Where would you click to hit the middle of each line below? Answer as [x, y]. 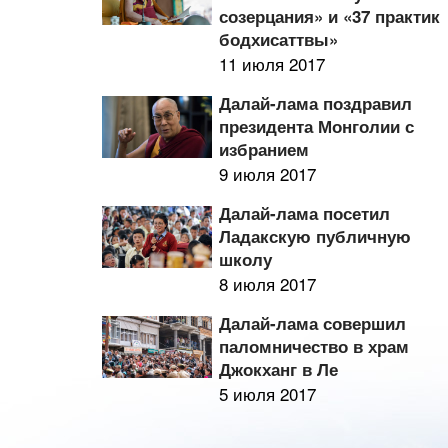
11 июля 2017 [272, 63]
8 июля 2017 [268, 283]
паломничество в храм [314, 346]
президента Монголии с [317, 126]
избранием [264, 149]
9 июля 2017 [268, 173]
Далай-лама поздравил [316, 103]
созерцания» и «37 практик [330, 16]
